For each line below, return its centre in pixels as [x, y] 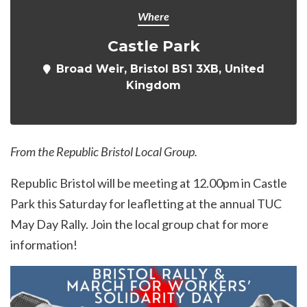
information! [44, 245]
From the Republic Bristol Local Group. [104, 152]
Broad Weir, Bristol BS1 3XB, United [160, 69]
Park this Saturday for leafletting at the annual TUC [146, 204]
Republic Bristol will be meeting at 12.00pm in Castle [149, 183]
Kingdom [153, 85]
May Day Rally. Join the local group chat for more [139, 224]
